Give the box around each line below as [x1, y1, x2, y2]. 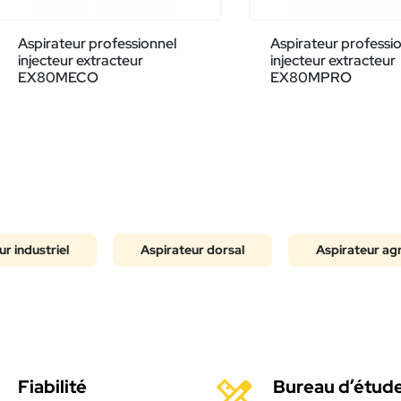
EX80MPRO [269, 68, 352, 88]
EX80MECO [17, 68, 98, 88]
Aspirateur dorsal [141, 242, 244, 259]
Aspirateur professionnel [17, 34, 176, 54]
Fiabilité [18, 375, 87, 399]
